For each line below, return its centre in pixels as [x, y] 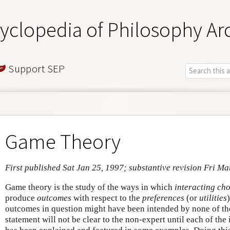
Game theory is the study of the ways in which [90, 187]
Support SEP [35, 68]
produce [21, 198]
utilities [213, 198]
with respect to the [107, 198]
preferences [163, 198]
